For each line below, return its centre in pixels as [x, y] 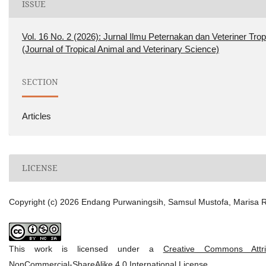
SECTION [40, 81]
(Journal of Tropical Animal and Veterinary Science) [120, 49]
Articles [36, 116]
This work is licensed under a [86, 248]
